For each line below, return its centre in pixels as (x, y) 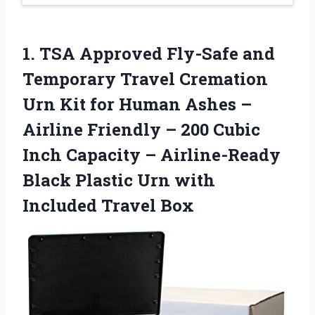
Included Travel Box (108, 206)
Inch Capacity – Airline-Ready (152, 155)
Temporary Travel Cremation (145, 79)
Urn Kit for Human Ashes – (137, 104)
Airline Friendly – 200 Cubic (141, 130)
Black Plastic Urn (98, 180)
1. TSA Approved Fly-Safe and (149, 54)
